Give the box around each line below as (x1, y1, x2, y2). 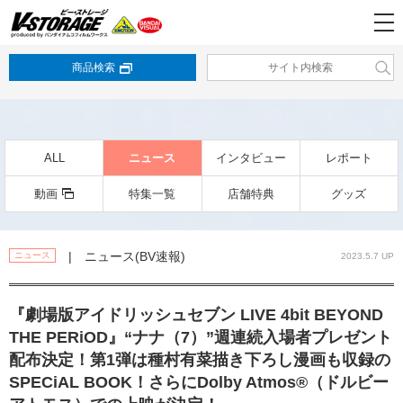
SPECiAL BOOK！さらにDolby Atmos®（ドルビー (9, 373, 389, 391)
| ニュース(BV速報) (56, 249, 185, 264)
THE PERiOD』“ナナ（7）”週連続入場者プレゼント (9, 328, 392, 346)
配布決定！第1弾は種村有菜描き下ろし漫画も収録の (9, 351, 390, 369)
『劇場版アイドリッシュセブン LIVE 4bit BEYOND (9, 306, 383, 324)
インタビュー (215, 151, 286, 165)
